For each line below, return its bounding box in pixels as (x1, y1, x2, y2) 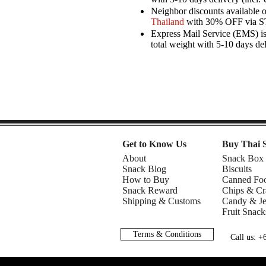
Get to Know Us (122, 138, 186, 149)
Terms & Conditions (133, 229, 201, 239)
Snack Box (222, 153, 264, 163)
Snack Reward (122, 185, 178, 195)
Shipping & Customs (122, 195, 201, 206)
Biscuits (222, 163, 252, 174)
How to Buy (122, 174, 169, 185)
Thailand (151, 16, 184, 27)
